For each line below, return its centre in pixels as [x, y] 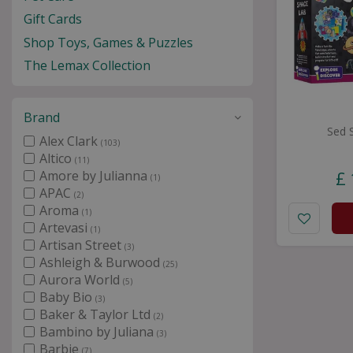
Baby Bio [67, 297]
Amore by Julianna [95, 176]
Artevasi [65, 228]
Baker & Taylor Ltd [97, 314]
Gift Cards [53, 19]
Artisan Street [82, 245]
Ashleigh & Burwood [101, 262]
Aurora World [81, 280]
